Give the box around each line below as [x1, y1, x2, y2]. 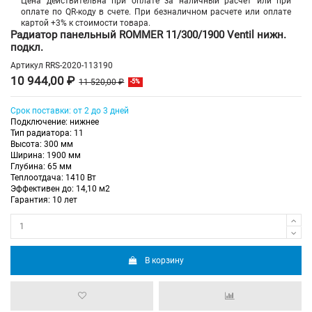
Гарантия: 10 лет [10, 195, 77, 205]
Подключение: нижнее [10, 117, 99, 127]
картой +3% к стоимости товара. [21, 17, 150, 28]
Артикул [10, 61, 43, 71]
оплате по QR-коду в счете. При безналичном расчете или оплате [21, 6, 291, 17]
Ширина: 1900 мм [10, 150, 81, 161]
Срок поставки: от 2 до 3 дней [10, 106, 129, 116]
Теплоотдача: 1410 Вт [10, 173, 96, 183]
